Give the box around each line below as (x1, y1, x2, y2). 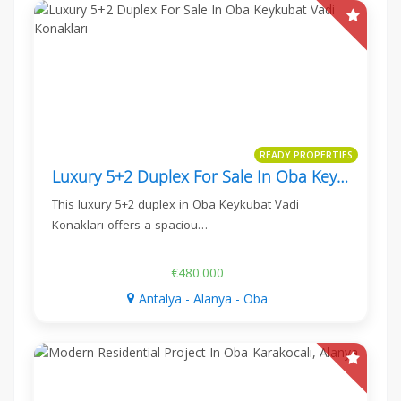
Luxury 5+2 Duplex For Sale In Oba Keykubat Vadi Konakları (337, 165, 348, 187)
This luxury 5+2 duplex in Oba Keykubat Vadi (52, 195, 299, 212)
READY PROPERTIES (260, 149, 353, 162)
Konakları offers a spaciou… (52, 216, 208, 233)
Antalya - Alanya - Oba (139, 289, 268, 307)
